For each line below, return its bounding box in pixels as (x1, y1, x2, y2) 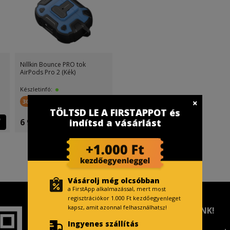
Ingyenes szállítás (68, 219, 139, 229)
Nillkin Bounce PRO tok (20, 60, 86, 69)
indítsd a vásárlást (69, 117, 161, 129)
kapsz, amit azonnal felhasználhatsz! (68, 203, 167, 212)
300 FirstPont (23, 98, 61, 105)
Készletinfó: (20, 85, 54, 93)
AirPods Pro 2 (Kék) (20, 68, 75, 76)
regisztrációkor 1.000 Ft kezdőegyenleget (68, 194, 181, 202)
